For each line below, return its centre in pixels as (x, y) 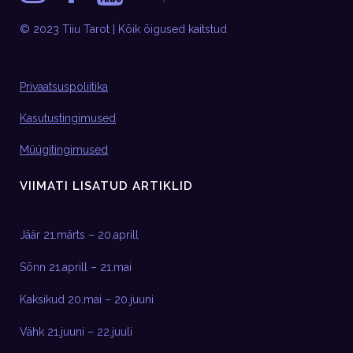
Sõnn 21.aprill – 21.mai (76, 267)
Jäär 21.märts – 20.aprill (79, 235)
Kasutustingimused (68, 118)
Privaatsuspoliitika (64, 87)
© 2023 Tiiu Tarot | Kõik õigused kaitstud (123, 29)
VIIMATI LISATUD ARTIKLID (106, 186)
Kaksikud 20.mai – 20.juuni (87, 299)
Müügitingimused (64, 150)
